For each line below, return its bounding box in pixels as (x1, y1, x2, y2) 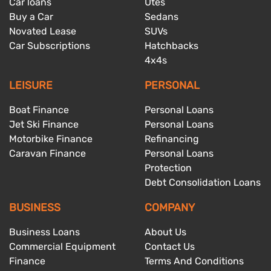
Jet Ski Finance (9, 118, 79, 130)
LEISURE (9, 79, 53, 91)
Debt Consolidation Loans (145, 176, 261, 188)
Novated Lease (9, 25, 76, 37)
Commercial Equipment (9, 240, 116, 252)
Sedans (145, 10, 178, 22)
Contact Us (145, 240, 195, 252)
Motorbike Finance (9, 132, 93, 145)
